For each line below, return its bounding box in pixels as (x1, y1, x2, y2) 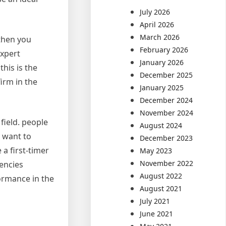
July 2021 (140, 196, 171, 206)
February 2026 (140, 45, 189, 54)
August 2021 (140, 184, 183, 193)
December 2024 (140, 95, 193, 105)
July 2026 (140, 7, 171, 17)
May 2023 (140, 146, 173, 155)
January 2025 (140, 83, 184, 92)
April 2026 (140, 20, 175, 29)
